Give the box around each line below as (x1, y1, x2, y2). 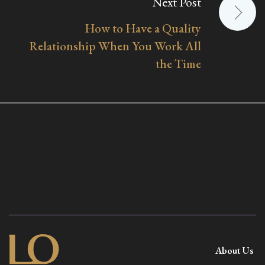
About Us (215, 244, 253, 257)
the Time (156, 56, 201, 72)
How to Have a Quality (85, 20, 201, 37)
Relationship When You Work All (29, 38, 201, 54)
